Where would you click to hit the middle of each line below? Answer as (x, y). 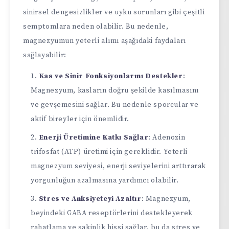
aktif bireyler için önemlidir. (80, 119)
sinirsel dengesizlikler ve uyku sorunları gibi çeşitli (114, 12)
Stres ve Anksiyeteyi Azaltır (90, 199)
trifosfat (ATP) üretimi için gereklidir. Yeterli (109, 152)
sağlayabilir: (45, 55)
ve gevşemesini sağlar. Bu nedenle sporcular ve (115, 105)
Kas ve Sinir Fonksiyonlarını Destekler (111, 76)
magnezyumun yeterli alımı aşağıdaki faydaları (105, 41)
